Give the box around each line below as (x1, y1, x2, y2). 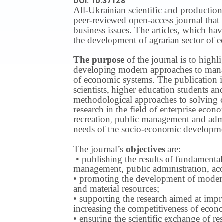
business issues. (73, 25, 132, 35)
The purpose (73, 55, 124, 65)
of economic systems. (73, 74, 155, 85)
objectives (126, 144, 165, 154)
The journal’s (73, 144, 126, 154)
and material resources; (73, 183, 159, 194)
